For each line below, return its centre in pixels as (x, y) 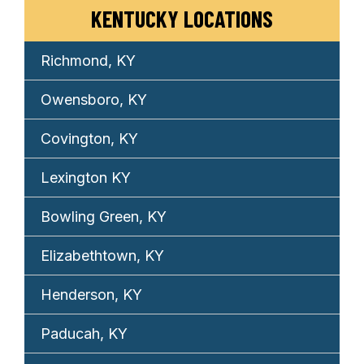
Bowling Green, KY (104, 216)
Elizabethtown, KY (102, 255)
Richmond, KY (88, 60)
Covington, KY (89, 138)
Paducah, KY (84, 333)
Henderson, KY (91, 294)
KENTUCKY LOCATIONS (182, 18)
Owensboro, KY (94, 99)
